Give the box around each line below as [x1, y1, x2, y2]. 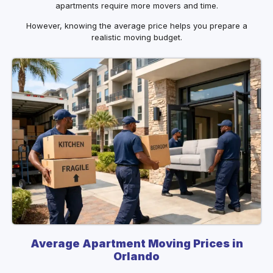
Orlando [113, 249, 160, 263]
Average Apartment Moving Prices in [30, 236, 243, 250]
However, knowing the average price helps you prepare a [26, 21, 247, 31]
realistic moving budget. [91, 32, 182, 43]
